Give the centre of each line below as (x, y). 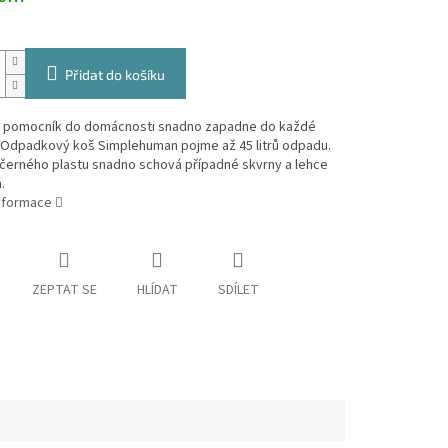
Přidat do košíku (114, 75)
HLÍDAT (157, 290)
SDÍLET (238, 290)
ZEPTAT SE (64, 290)
